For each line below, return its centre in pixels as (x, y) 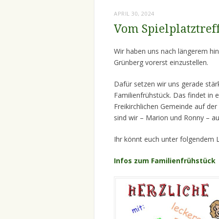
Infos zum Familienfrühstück (165, 161)
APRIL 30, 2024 (134, 14)
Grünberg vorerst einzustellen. (162, 63)
